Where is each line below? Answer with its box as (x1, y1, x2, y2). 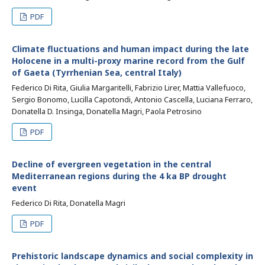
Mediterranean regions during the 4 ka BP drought (12, 170, 227, 182)
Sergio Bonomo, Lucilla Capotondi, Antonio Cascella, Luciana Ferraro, (12, 94, 253, 105)
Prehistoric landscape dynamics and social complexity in (12, 250, 253, 261)
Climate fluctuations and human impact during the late (12, 43, 249, 54)
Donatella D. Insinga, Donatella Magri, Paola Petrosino (12, 106, 202, 117)
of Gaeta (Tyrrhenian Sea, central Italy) (12, 67, 182, 78)
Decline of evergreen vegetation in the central (12, 159, 211, 170)
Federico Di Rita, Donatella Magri (12, 198, 125, 208)
